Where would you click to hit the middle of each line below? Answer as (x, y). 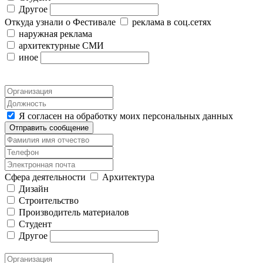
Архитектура (128, 177)
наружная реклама (55, 34)
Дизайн (34, 189)
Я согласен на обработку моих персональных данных (126, 116)
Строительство (49, 201)
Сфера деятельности (46, 177)
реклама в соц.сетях (172, 22)
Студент (35, 224)
